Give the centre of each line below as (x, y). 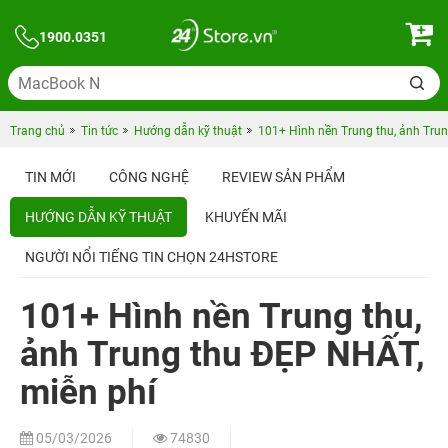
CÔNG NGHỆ (149, 177)
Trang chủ (37, 131)
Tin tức (99, 131)
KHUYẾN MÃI (246, 217)
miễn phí (88, 392)
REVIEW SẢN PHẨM (283, 177)
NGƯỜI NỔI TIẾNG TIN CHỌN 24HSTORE (151, 257)
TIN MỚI (50, 177)
